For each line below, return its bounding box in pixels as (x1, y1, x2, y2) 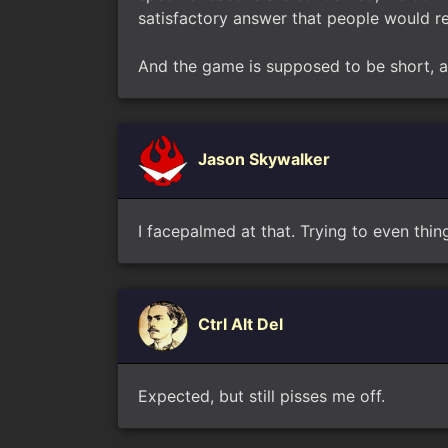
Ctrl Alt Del (198, 314, 283, 335)
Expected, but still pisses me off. (138, 386, 385, 406)
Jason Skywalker (198, 149, 330, 170)
